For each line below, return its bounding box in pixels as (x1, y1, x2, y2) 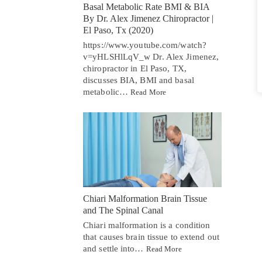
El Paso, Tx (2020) (83, 25, 153, 35)
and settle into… (83, 244, 146, 254)
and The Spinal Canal (83, 205, 163, 216)
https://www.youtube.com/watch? (83, 40, 207, 50)
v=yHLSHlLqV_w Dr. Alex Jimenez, (83, 51, 219, 61)
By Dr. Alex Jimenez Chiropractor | (83, 13, 213, 23)
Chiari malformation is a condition (83, 220, 211, 230)
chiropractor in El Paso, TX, (83, 63, 187, 73)
